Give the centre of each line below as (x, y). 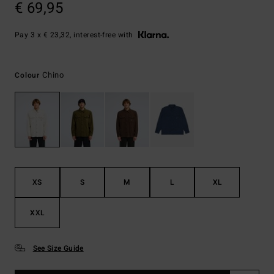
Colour (28, 75)
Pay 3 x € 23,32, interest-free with (74, 35)
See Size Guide (58, 249)
